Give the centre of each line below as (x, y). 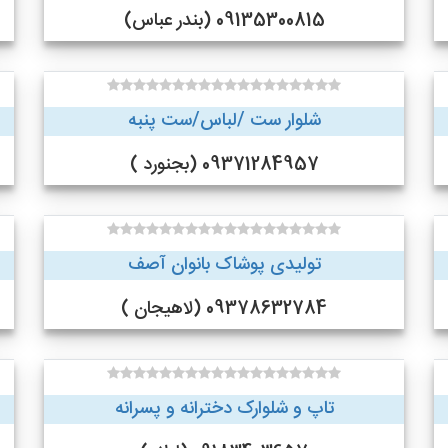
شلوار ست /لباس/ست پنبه (224, 121)
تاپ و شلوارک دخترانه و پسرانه (224, 409)
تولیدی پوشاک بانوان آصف (224, 265)
